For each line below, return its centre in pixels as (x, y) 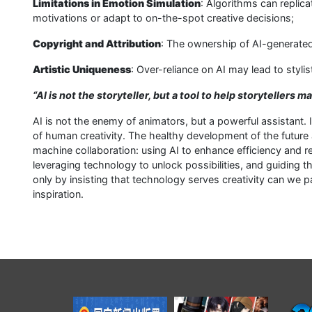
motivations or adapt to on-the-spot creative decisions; (163, 17)
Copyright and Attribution (97, 43)
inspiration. (58, 194)
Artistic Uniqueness (82, 69)
